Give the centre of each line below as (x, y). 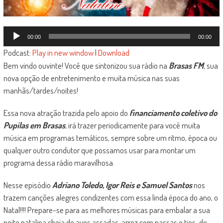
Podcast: (18, 53)
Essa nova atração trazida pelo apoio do (66, 113)
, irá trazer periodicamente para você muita (132, 125)
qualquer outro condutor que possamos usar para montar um (99, 150)
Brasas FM (186, 66)
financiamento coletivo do (173, 113)
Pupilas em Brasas (34, 125)
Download (113, 53)
